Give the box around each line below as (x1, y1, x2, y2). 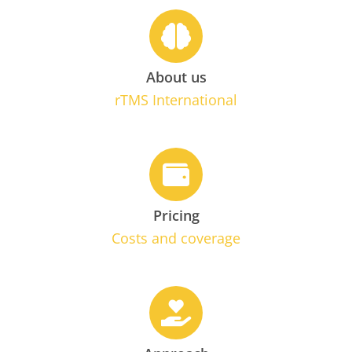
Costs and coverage (112, 228, 240, 247)
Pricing (152, 205, 200, 225)
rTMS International (115, 90, 237, 109)
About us (145, 67, 207, 86)
